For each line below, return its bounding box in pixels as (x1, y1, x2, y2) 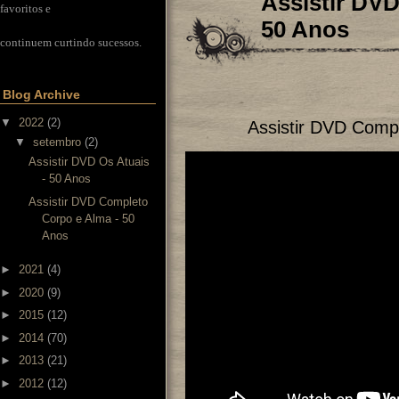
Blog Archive (3, 87, 80, 102)
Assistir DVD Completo (28, 194, 149, 208)
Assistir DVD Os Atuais (28, 155, 151, 168)
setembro (32, 134, 81, 149)
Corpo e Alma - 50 (42, 211, 135, 225)
